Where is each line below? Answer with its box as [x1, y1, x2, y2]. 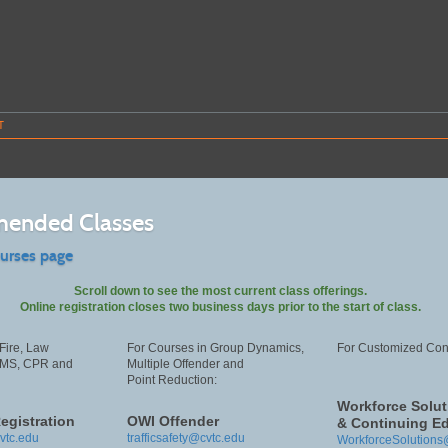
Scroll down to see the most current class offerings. [74, 283, 371, 298]
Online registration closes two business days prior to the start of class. [20, 299, 425, 314]
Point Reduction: [126, 372, 217, 387]
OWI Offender [126, 412, 219, 429]
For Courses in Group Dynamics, [126, 340, 304, 355]
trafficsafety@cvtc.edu [126, 430, 245, 445]
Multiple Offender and [126, 356, 244, 371]
